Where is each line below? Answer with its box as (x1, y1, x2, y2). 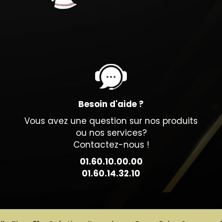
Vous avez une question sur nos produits (24, 115, 198, 127)
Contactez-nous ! (73, 139, 149, 151)
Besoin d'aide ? (78, 98, 144, 111)
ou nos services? (75, 127, 147, 139)
